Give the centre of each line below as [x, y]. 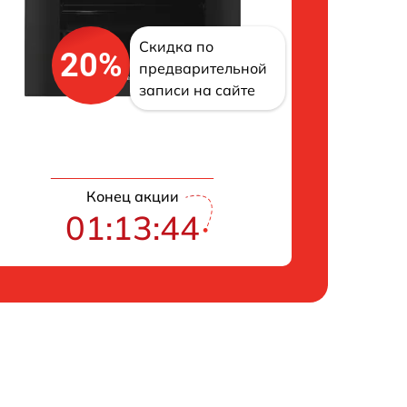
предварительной [203, 69]
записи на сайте [198, 90]
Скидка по [177, 47]
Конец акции [132, 196]
